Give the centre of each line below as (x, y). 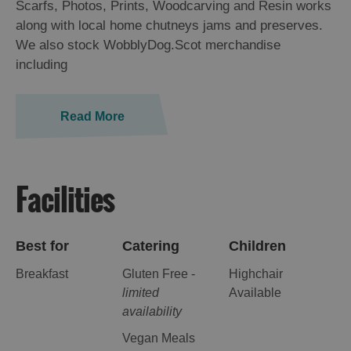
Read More (92, 117)
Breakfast (42, 274)
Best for (42, 246)
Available (255, 293)
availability (152, 312)
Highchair (255, 274)
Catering (150, 246)
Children (257, 246)
